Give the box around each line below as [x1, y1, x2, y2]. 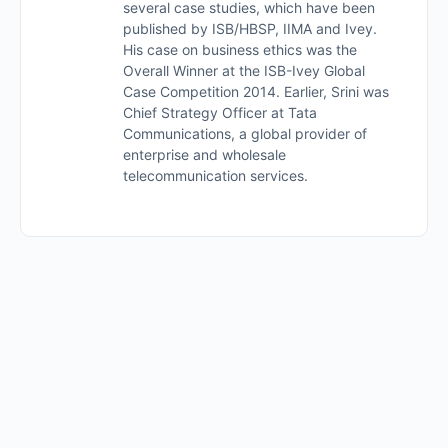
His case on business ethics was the [123, 40, 357, 58]
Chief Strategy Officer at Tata [123, 103, 317, 121]
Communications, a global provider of [123, 124, 367, 142]
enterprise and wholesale [123, 145, 286, 163]
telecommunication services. [123, 166, 308, 184]
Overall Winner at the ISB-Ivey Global [123, 61, 365, 79]
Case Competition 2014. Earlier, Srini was [123, 82, 389, 100]
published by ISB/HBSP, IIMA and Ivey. [123, 19, 377, 37]
